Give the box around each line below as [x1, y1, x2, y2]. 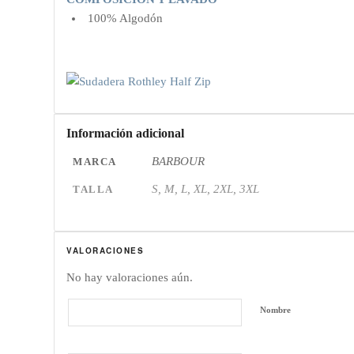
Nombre [260, 304, 292, 314]
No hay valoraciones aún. [66, 270, 194, 284]
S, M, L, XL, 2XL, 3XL [152, 183, 260, 195]
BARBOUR [152, 155, 205, 168]
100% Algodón [88, 11, 164, 24]
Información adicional [66, 126, 185, 140]
